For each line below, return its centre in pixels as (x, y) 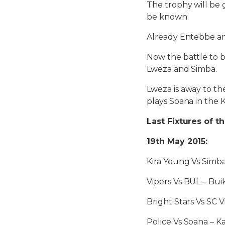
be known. (168, 17)
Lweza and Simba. (182, 69)
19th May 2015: (177, 141)
